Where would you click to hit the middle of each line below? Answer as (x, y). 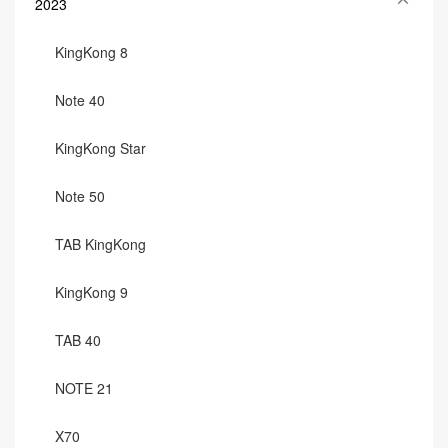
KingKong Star (100, 148)
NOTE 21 (84, 388)
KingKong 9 (91, 292)
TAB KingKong (100, 244)
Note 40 (80, 100)
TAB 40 (78, 340)
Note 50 (80, 196)
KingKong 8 (91, 52)
